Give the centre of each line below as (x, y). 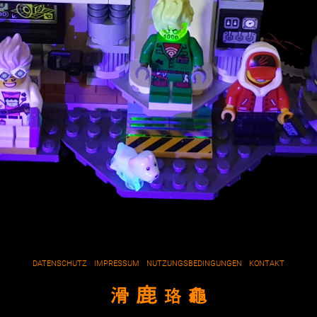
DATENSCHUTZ (60, 264)
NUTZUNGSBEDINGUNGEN (194, 264)
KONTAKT (267, 264)
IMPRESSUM (117, 264)
